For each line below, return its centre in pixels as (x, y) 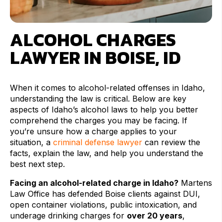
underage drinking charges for (68, 216)
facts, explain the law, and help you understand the (107, 153)
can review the (171, 142)
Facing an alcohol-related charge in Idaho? (94, 183)
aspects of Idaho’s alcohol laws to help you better (104, 110)
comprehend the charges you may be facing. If (99, 121)
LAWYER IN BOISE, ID (95, 58)
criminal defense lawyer (98, 142)
